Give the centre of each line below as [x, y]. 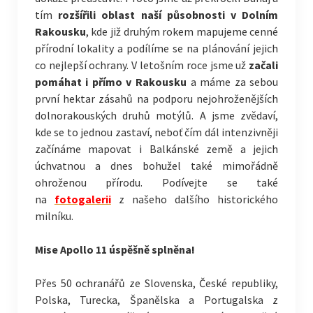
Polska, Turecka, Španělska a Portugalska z [156, 300]
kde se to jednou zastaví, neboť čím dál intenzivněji [156, 132]
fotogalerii [82, 199]
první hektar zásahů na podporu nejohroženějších [156, 99]
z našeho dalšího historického [198, 199]
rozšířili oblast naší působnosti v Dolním [168, 15]
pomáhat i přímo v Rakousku [110, 82]
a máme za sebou [233, 82]
